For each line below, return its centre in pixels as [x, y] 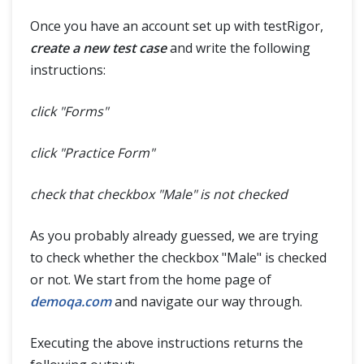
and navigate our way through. [207, 301]
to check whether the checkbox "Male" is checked [178, 258]
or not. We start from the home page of [151, 279]
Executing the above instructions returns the [167, 343]
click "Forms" [69, 111]
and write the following [238, 48]
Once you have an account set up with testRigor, [177, 26]
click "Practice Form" [92, 153]
